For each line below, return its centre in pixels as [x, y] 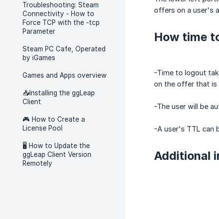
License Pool [43, 128]
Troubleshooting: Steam [61, 5]
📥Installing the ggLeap [59, 93]
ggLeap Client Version [57, 154]
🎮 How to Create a [54, 119]
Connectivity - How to [58, 14]
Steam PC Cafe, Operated [64, 49]
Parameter [39, 31]
